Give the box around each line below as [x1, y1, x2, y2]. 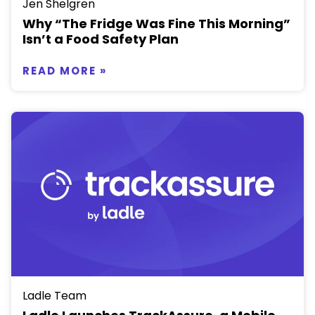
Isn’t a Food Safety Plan [22, 30, 179, 49]
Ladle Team [22, 287, 86, 304]
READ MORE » [22, 63, 107, 78]
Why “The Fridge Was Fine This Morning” [22, 15, 290, 33]
